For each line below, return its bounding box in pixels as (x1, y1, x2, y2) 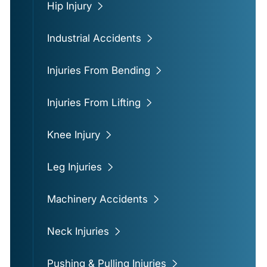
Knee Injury (46, 129, 100, 141)
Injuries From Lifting (46, 97, 141, 109)
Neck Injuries (46, 225, 109, 238)
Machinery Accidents (46, 193, 148, 206)
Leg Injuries (46, 161, 102, 173)
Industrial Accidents (46, 32, 141, 45)
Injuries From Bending (46, 64, 150, 77)
